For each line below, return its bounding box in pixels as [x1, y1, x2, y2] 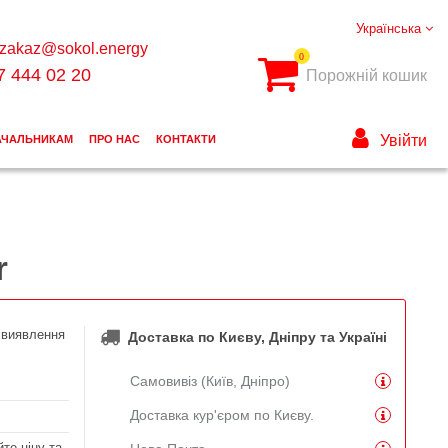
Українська [356, 20, 425, 36]
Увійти [379, 132, 427, 150]
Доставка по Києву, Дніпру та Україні [127, 329, 387, 346]
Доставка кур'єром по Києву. [129, 406, 314, 423]
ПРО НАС [88, 133, 140, 146]
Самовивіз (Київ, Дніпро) [129, 372, 290, 389]
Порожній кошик [305, 67, 427, 85]
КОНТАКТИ [155, 133, 216, 146]
